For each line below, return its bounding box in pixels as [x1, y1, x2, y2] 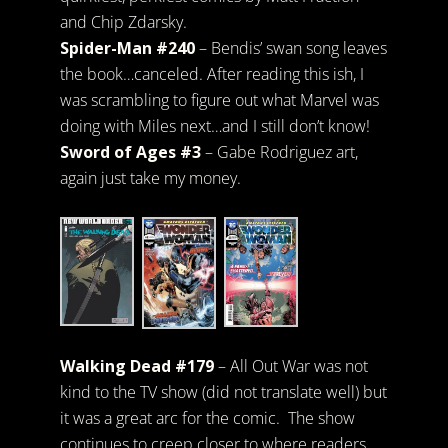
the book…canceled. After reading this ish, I [59, 63, 364, 86]
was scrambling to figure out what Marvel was [59, 89, 379, 112]
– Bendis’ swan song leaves [194, 37, 387, 60]
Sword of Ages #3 [59, 141, 201, 164]
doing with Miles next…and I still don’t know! [59, 115, 370, 138]
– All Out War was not [217, 354, 368, 377]
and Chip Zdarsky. [59, 11, 187, 34]
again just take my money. [59, 167, 241, 190]
